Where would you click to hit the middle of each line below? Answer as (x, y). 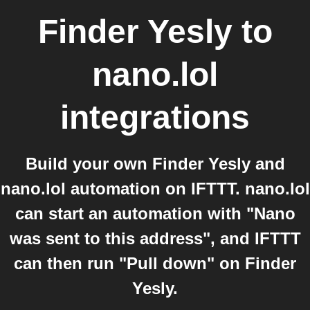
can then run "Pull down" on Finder (155, 263)
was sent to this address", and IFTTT (155, 238)
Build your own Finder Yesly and (155, 164)
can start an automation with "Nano (155, 213)
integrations (155, 117)
